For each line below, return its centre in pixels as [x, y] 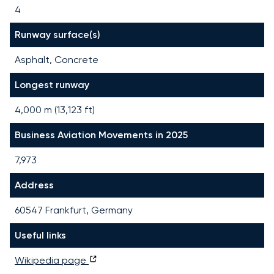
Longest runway [52, 84]
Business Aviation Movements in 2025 [101, 135]
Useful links [40, 235]
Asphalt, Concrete [57, 59]
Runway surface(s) [57, 34]
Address [34, 185]
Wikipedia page [52, 260]
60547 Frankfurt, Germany [74, 210]
